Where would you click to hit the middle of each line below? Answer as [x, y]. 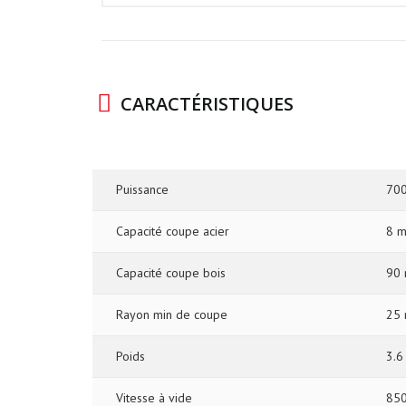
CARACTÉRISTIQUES [207, 104]
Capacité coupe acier [165, 231]
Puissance [135, 189]
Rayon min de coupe [164, 314]
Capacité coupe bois [164, 273]
